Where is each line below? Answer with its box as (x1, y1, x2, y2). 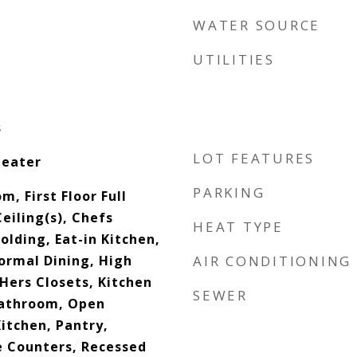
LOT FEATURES (193, 149, 315, 167)
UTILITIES (193, 50, 275, 69)
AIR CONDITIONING (193, 252, 351, 270)
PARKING (193, 183, 265, 202)
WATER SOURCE (193, 16, 320, 34)
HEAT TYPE (193, 218, 284, 236)
